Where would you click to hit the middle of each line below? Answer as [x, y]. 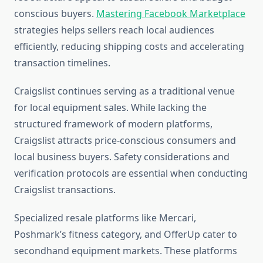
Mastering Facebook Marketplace [171, 14]
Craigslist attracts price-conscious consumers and [125, 141]
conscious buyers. [55, 14]
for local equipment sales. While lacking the [110, 108]
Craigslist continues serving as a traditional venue [124, 91]
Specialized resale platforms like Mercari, [105, 218]
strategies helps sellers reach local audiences [114, 30]
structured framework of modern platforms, [113, 124]
